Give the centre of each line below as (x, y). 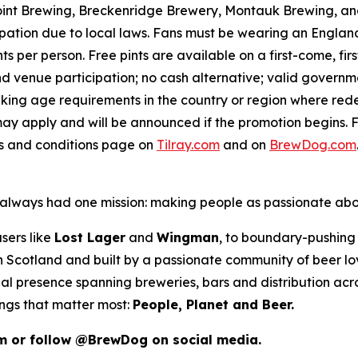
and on (245, 144)
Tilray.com (188, 144)
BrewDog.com (313, 144)
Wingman (188, 237)
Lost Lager (90, 237)
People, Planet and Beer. (213, 304)
